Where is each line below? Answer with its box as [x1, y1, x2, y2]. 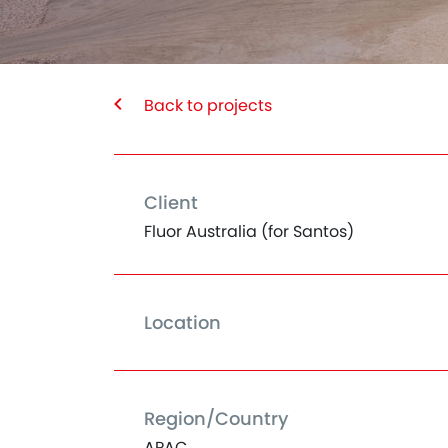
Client [144, 190, 198, 215]
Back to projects [144, 94, 272, 117]
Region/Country [144, 406, 288, 431]
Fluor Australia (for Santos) [144, 220, 354, 243]
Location [144, 310, 221, 335]
